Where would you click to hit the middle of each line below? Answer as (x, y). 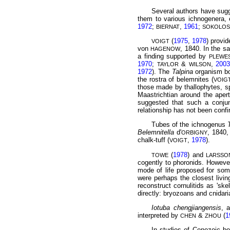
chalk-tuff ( (154, 140)
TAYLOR (168, 64)
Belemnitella (156, 132)
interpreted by (159, 216)
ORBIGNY (195, 133)
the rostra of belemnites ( (176, 80)
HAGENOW (166, 49)
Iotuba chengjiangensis (186, 208)
